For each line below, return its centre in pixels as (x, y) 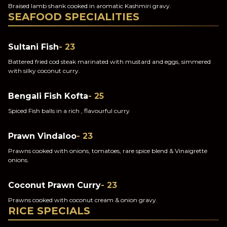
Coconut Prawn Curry (54, 185)
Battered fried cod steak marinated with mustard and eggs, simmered (109, 62)
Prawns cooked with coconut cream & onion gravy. (83, 200)
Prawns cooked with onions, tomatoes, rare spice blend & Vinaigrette (108, 151)
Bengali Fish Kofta (48, 96)
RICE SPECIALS (49, 211)
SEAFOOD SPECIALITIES (74, 17)
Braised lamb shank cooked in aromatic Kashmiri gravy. (90, 6)
